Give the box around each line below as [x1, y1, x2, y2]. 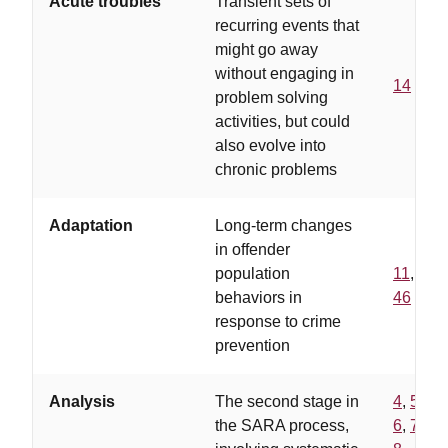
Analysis [49, 393, 115, 410]
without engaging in [215, 65, 354, 82]
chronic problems [215, 161, 337, 178]
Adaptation [49, 217, 133, 234]
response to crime [215, 313, 341, 330]
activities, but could [215, 113, 350, 130]
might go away [215, 41, 318, 58]
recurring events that [215, 17, 359, 34]
